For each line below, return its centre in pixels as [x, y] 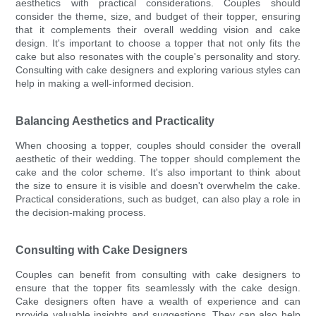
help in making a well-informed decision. [105, 84]
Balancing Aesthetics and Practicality [115, 121]
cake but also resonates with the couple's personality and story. [158, 57]
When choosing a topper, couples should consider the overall [158, 146]
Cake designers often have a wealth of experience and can [158, 302]
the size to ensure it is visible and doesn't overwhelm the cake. [158, 186]
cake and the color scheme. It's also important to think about [158, 172]
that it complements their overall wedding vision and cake [158, 30]
